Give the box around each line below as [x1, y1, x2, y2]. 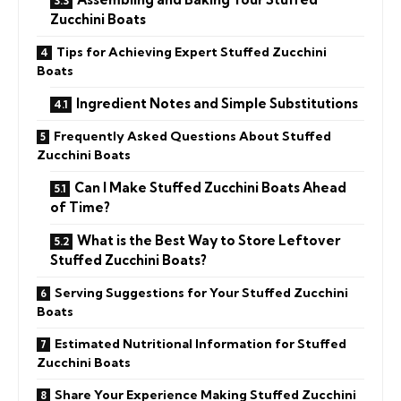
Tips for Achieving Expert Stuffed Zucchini [56, 43, 327, 60]
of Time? [50, 198, 110, 216]
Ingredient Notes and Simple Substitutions [76, 94, 358, 112]
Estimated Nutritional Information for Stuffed [55, 335, 346, 352]
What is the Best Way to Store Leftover [77, 231, 340, 249]
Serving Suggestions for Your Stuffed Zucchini [55, 284, 348, 301]
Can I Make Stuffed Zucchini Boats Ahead [74, 178, 346, 196]
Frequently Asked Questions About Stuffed [54, 127, 331, 144]
